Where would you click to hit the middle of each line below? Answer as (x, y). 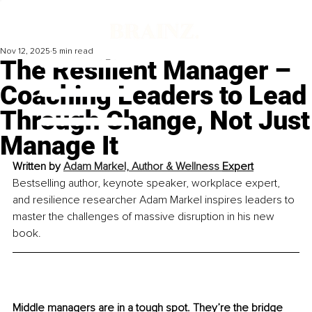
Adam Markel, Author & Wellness (143, 167)
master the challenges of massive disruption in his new (145, 217)
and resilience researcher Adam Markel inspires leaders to (155, 200)
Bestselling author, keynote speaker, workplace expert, (148, 184)
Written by (38, 167)
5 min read (73, 52)
